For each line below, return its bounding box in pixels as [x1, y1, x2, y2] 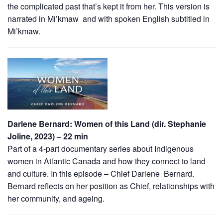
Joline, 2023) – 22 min [7, 130, 88, 142]
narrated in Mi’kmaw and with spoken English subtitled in [7, 12, 210, 24]
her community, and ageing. [7, 193, 105, 205]
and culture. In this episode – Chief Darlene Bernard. [7, 168, 194, 180]
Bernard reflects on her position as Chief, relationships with [7, 180, 215, 192]
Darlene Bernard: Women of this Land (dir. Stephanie [7, 118, 206, 130]
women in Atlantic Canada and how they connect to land [7, 155, 206, 167]
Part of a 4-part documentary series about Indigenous [7, 143, 194, 155]
